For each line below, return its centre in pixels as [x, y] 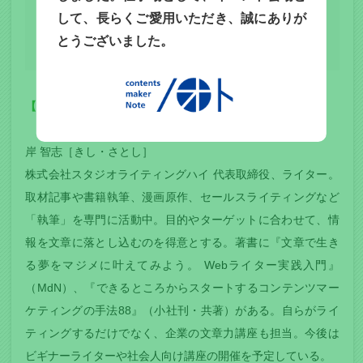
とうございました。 [115, 41]
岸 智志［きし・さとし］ [90, 152]
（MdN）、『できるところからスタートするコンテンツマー [182, 288]
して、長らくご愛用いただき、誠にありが [181, 18]
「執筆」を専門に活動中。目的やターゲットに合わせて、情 [182, 220]
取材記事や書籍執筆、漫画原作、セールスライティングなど [182, 197]
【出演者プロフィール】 [88, 107]
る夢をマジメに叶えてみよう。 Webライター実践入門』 [182, 265]
